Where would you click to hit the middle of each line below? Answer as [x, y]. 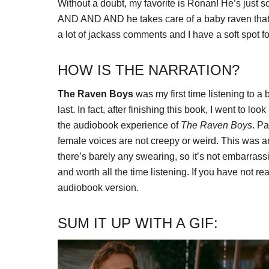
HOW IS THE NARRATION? [149, 70]
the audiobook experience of [119, 125]
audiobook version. [98, 188]
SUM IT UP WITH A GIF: [138, 223]
